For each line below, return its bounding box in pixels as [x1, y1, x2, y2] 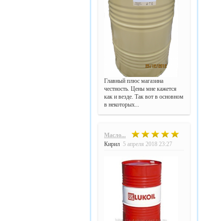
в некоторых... [104, 101, 139, 109]
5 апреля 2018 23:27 [123, 141, 172, 148]
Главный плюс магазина [104, 77, 163, 85]
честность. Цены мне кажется [104, 85, 177, 93]
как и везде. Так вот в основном [104, 93, 184, 101]
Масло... [104, 132, 126, 139]
